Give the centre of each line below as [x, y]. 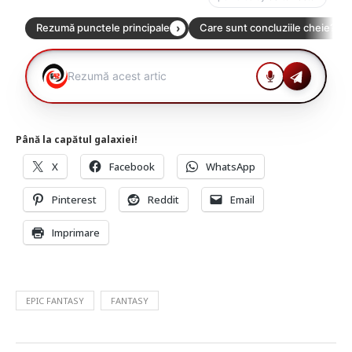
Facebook [132, 166]
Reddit [163, 199]
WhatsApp [231, 166]
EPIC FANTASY [55, 300]
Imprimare [76, 232]
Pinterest [74, 199]
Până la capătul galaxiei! [77, 139]
